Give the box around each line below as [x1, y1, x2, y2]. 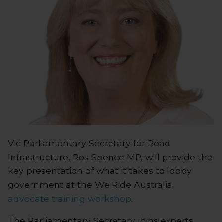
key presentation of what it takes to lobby [8, 165, 192, 176]
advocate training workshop [8, 193, 131, 204]
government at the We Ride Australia [8, 179, 172, 190]
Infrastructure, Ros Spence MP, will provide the [8, 151, 213, 162]
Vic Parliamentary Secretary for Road [8, 137, 170, 148]
